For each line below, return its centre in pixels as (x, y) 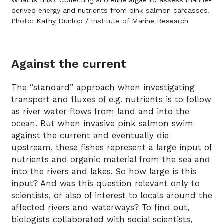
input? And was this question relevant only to (106, 183)
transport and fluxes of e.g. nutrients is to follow (111, 99)
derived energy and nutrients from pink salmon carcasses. (111, 11)
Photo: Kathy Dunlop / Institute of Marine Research (100, 21)
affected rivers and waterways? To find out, (100, 207)
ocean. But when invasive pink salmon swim (102, 123)
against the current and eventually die (90, 135)
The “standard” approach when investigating (103, 87)
